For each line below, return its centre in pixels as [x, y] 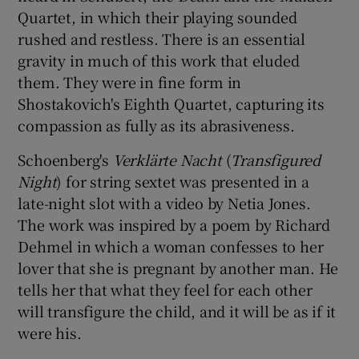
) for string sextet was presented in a [183, 181]
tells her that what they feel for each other [165, 289]
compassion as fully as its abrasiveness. [156, 125]
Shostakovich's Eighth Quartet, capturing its [171, 103]
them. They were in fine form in [130, 81]
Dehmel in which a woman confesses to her [171, 246]
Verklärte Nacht [167, 159]
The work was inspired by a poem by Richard [174, 224]
